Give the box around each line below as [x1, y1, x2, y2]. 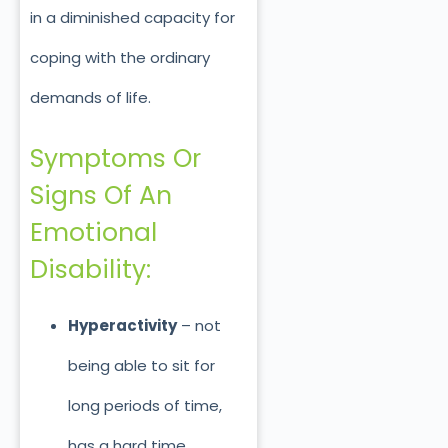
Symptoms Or [30, 141, 201, 177]
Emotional [30, 215, 157, 251]
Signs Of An [30, 178, 172, 214]
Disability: [30, 252, 151, 288]
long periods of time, [67, 394, 222, 416]
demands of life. [30, 86, 151, 108]
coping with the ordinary [30, 46, 210, 68]
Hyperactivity [67, 314, 177, 336]
